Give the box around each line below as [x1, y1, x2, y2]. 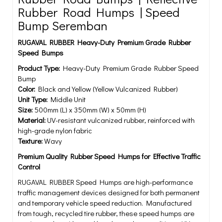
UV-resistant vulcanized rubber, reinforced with [46, 115, 195, 125]
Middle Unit [48, 94, 86, 104]
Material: [18, 115, 46, 125]
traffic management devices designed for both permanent [18, 187, 200, 197]
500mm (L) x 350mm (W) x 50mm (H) [33, 105, 146, 114]
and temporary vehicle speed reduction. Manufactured [18, 198, 192, 208]
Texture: [18, 136, 43, 146]
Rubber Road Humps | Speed [18, 4, 179, 20]
